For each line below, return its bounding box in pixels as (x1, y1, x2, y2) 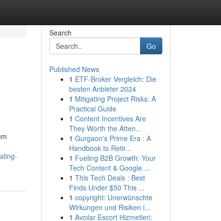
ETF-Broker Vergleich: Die (74, 74, 156, 84)
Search (49, 28, 72, 37)
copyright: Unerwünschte (74, 192, 152, 202)
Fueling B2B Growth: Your (74, 153, 156, 163)
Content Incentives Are (74, 113, 146, 123)
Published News (49, 64, 99, 74)
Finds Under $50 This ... (69, 183, 145, 192)
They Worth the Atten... (69, 123, 142, 133)
